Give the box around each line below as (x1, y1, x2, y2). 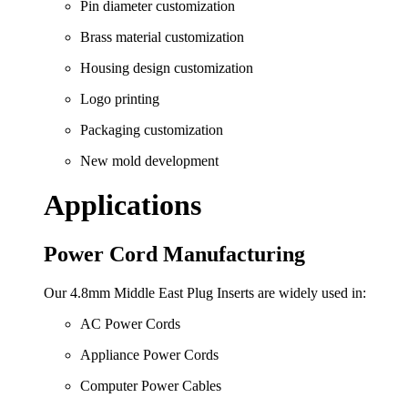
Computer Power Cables (80, 377, 221, 393)
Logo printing (80, 90, 159, 107)
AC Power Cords (80, 315, 180, 331)
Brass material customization (80, 28, 244, 45)
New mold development (80, 152, 219, 168)
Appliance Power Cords (80, 346, 219, 362)
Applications (44, 189, 201, 222)
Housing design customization (80, 59, 253, 76)
